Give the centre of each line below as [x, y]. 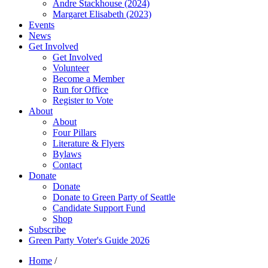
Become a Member [89, 79]
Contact [67, 165]
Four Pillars [74, 133]
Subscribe [47, 229]
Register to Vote [83, 100]
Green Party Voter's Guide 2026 [89, 240]
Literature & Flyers [89, 143]
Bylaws [67, 154]
